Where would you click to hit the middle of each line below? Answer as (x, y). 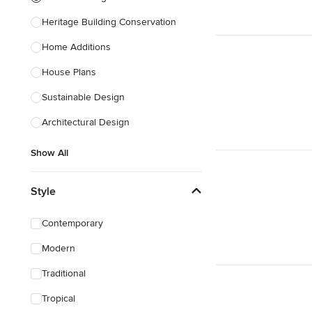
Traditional (64, 273)
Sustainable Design (83, 97)
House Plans (69, 72)
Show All (49, 153)
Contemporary (72, 223)
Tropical (58, 298)
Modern (58, 248)
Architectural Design (86, 122)
